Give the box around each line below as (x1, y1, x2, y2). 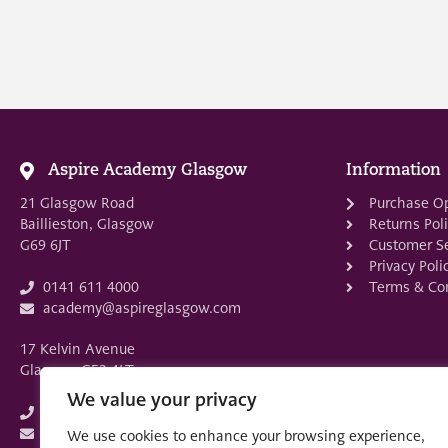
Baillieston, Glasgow (20, 215, 154, 234)
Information (346, 163, 441, 180)
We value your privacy (67, 388, 257, 411)
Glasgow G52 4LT (20, 361, 134, 380)
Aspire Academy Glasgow (47, 163, 247, 180)
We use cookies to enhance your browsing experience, (67, 427, 425, 445)
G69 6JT (20, 236, 71, 255)
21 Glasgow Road (20, 194, 134, 213)
